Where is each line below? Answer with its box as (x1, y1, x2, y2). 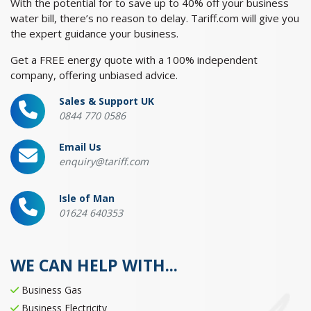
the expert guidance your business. (10, 26, 178, 41)
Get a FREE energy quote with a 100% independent (10, 53, 258, 67)
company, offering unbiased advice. (10, 68, 178, 83)
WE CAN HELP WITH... (10, 254, 178, 277)
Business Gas (19, 283, 82, 297)
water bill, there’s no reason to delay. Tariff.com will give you (10, 11, 299, 26)
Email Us (59, 140, 101, 154)
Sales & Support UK (59, 94, 154, 108)
